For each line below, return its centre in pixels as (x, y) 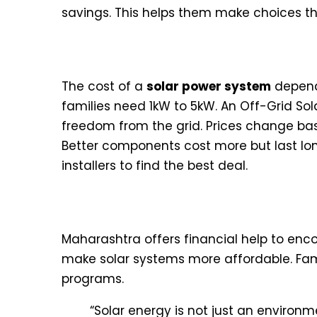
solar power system (209, 87)
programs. (93, 279)
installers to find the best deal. (155, 166)
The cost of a (104, 87)
